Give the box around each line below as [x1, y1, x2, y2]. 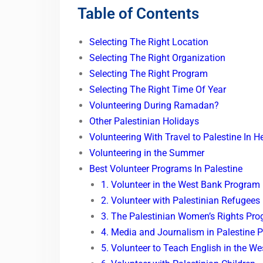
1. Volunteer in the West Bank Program [101, 179, 260, 191]
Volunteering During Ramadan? [89, 100, 219, 112]
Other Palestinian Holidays [89, 116, 199, 127]
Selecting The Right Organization [89, 52, 228, 64]
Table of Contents [77, 5, 199, 23]
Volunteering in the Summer [89, 147, 204, 159]
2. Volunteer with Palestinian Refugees [101, 195, 260, 207]
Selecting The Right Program [89, 68, 208, 80]
